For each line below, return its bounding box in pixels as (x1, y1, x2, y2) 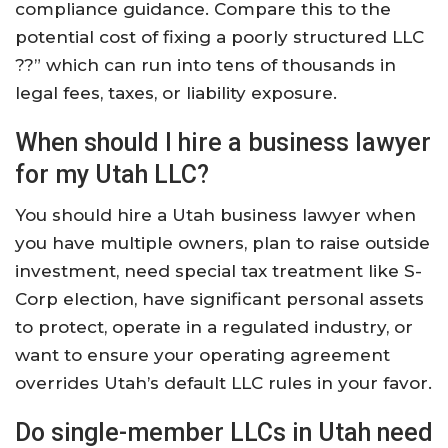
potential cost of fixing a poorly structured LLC (15, 27, 424, 48)
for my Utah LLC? (15, 160, 209, 190)
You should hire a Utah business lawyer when (15, 205, 416, 226)
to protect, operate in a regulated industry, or (15, 317, 413, 338)
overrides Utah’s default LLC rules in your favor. (15, 373, 432, 394)
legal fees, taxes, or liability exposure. (15, 83, 337, 104)
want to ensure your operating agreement (15, 345, 390, 366)
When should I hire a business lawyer (15, 128, 431, 158)
